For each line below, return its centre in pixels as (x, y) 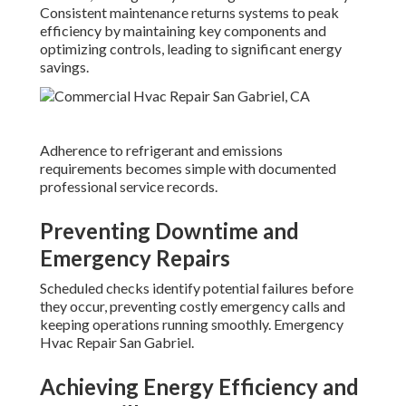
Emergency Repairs (135, 258)
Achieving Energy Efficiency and (199, 387)
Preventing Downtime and (169, 231)
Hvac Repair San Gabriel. (117, 343)
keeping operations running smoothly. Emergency (192, 324)
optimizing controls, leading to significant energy (191, 49)
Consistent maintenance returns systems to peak (189, 13)
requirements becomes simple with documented (188, 169)
